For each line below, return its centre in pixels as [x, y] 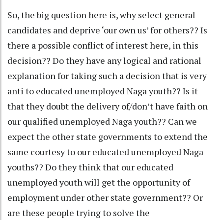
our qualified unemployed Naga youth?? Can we [102, 121]
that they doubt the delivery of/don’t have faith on [108, 106]
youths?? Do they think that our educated [90, 167]
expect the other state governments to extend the [108, 136]
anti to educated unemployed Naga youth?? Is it [103, 91]
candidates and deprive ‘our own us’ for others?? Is [107, 30]
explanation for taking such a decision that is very [107, 75]
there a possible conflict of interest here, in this [103, 45]
